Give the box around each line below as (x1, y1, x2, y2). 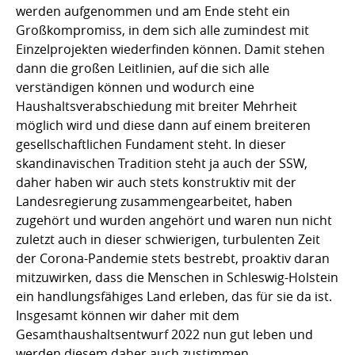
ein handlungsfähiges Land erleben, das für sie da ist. (16, 287, 332, 305)
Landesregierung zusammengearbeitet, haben (16, 192, 292, 210)
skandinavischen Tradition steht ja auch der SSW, (16, 154, 307, 172)
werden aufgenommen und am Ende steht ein (16, 2, 290, 20)
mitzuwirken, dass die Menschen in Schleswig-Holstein (16, 268, 338, 286)
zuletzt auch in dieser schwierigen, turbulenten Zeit (16, 230, 320, 248)
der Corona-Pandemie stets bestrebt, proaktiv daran (16, 249, 330, 267)
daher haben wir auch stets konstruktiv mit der (16, 173, 296, 191)
